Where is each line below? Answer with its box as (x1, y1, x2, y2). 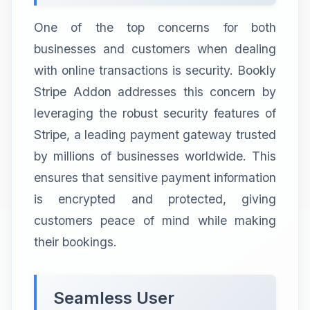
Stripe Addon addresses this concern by (34, 84, 276, 99)
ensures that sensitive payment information (34, 170, 276, 185)
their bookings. (34, 234, 117, 249)
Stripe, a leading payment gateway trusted (34, 127, 276, 142)
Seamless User (53, 287, 174, 308)
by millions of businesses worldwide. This (34, 148, 276, 163)
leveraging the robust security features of (34, 105, 276, 120)
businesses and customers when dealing (34, 41, 276, 56)
